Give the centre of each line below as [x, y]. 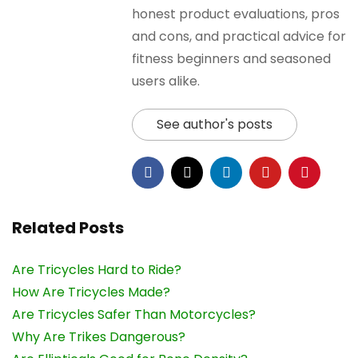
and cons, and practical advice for [239, 37]
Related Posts [68, 228]
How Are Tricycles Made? [91, 292]
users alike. [166, 82]
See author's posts [215, 125]
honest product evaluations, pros [236, 14]
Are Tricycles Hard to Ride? [97, 270]
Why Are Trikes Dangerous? [99, 337]
